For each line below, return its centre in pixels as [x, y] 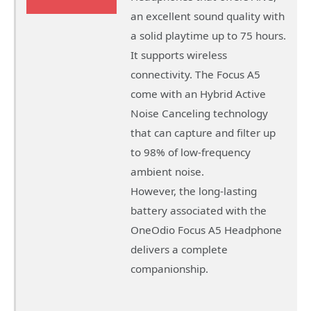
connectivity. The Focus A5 [195, 74]
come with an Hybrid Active [198, 94]
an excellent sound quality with [208, 16]
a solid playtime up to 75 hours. [208, 35]
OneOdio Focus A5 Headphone [206, 230]
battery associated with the [199, 210]
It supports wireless [179, 55]
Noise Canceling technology [199, 113]
